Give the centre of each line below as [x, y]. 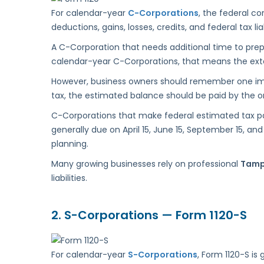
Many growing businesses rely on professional [146, 164]
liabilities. [69, 178]
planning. [70, 144]
